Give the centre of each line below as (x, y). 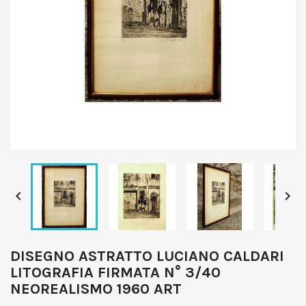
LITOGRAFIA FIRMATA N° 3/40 (115, 273)
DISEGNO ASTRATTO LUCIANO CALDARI (147, 256)
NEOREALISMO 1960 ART (96, 289)
